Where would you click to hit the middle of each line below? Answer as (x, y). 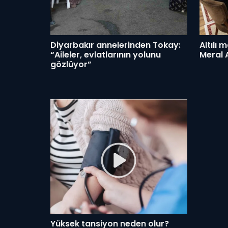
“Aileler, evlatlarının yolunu (106, 55)
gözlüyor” (71, 64)
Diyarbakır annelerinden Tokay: (116, 45)
